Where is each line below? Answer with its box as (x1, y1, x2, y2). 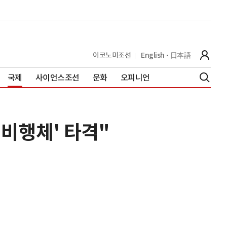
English (141, 50, 165, 60)
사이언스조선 (35, 72, 80, 83)
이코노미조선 (93, 50, 131, 60)
